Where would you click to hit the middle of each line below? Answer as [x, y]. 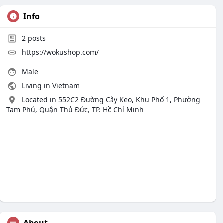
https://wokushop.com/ [60, 52]
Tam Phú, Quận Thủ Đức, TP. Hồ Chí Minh [75, 109]
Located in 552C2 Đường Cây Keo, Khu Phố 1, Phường [111, 99]
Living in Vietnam [50, 85]
